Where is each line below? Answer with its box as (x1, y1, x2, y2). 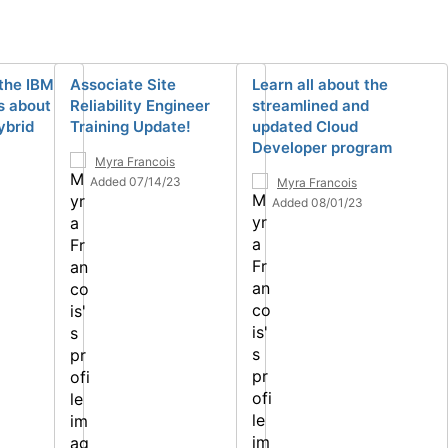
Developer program (252, 137, 392, 157)
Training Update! (70, 116, 191, 136)
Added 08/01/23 (272, 194, 363, 210)
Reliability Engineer (70, 95, 210, 115)
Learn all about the (252, 74, 388, 94)
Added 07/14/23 (90, 173, 181, 189)
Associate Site (70, 74, 176, 94)
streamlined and (252, 95, 369, 115)
